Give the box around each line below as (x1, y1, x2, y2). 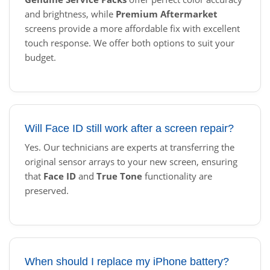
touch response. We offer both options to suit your (25, 37, 234, 49)
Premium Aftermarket (116, 8, 218, 20)
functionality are (142, 170, 212, 183)
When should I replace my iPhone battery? (25, 256, 229, 268)
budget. (25, 51, 56, 64)
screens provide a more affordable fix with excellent (25, 22, 240, 35)
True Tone (96, 170, 142, 183)
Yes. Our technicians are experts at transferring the (25, 141, 234, 154)
